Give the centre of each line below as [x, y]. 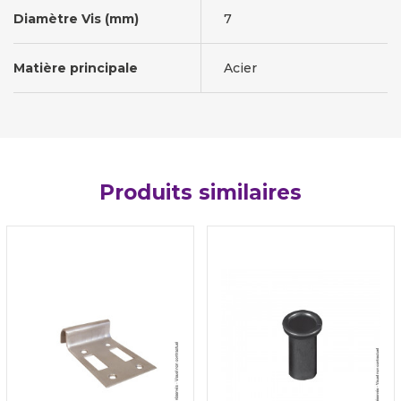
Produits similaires [200, 192]
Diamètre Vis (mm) [76, 19]
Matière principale [76, 68]
